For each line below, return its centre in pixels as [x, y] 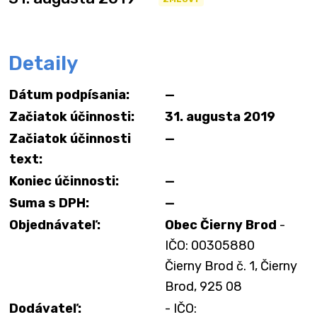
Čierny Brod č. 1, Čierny [231, 266]
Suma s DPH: [49, 203]
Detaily [43, 63]
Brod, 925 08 [203, 287]
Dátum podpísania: [69, 95]
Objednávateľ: [55, 225]
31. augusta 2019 [220, 117]
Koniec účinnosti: [64, 181]
